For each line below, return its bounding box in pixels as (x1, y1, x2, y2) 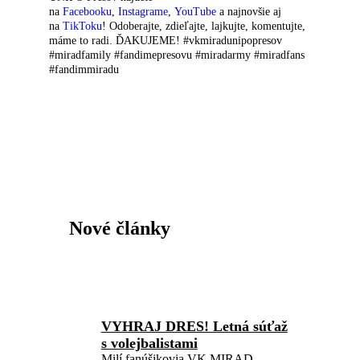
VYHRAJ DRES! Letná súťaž (100, 318, 288, 334)
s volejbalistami (100, 335, 198, 351)
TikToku (63, 20, 103, 32)
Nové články (68, 218, 170, 239)
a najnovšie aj (216, 6, 282, 18)
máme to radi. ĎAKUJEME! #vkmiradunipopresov (49, 35, 283, 47)
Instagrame (118, 6, 169, 18)
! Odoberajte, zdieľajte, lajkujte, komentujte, (102, 20, 306, 32)
